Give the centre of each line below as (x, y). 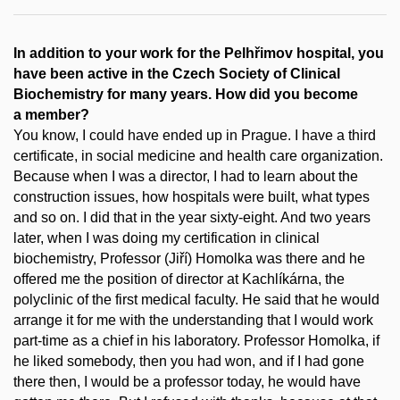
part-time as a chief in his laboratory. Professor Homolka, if (196, 341)
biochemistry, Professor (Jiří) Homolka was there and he (189, 259)
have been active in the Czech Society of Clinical (177, 74)
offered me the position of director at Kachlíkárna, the (179, 279)
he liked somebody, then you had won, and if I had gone (189, 362)
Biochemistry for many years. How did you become (186, 95)
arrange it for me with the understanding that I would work (193, 321)
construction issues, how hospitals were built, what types (192, 197)
